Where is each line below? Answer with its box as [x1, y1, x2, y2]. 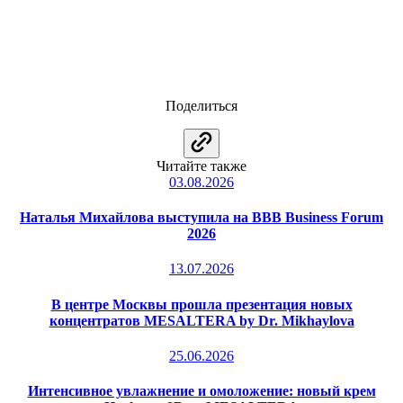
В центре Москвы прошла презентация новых [50, 296, 353, 312]
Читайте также [157, 157, 246, 174]
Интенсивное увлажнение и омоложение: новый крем [27, 383, 376, 399]
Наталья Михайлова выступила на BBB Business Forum [20, 210, 383, 226]
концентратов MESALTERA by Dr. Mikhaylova [49, 312, 354, 328]
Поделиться [166, 97, 237, 113]
